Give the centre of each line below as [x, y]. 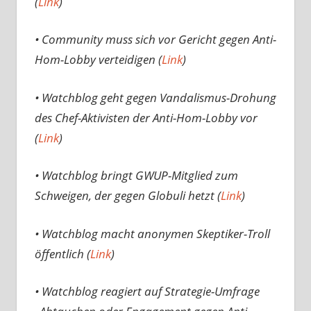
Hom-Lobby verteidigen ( [98, 60]
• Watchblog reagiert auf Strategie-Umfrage [147, 292]
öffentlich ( [62, 253]
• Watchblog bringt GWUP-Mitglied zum [136, 176]
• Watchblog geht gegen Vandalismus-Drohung [155, 97]
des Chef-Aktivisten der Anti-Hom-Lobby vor [146, 117]
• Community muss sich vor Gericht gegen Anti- [155, 40]
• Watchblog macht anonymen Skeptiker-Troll [152, 233]
